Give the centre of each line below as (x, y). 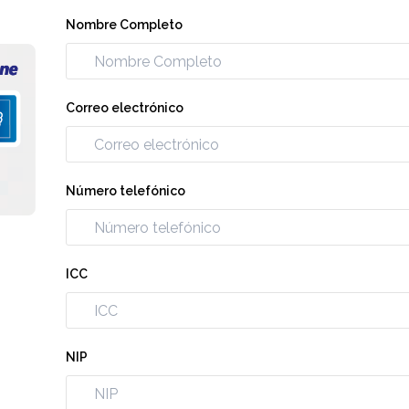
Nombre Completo (125, 25)
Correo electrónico (125, 108)
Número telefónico (126, 191)
